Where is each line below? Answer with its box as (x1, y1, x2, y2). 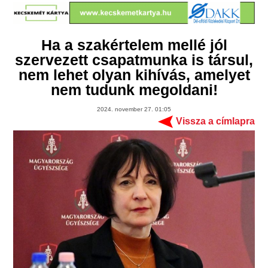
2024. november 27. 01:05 (97, 106, 171, 113)
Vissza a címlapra (175, 116, 255, 127)
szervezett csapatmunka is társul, (15, 51, 253, 69)
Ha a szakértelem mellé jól (41, 36, 227, 54)
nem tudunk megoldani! (50, 81, 218, 99)
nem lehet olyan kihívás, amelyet (18, 66, 250, 84)
